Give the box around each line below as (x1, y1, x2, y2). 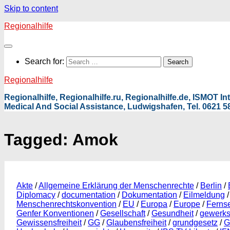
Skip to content (4, 4, 58, 13)
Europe (174, 199, 200, 208)
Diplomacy (16, 190, 55, 199)
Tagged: (4, 130, 72, 149)
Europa (141, 199, 167, 208)
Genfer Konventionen (16, 208, 94, 218)
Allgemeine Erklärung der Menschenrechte (39, 181, 194, 190)
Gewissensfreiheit (16, 218, 82, 227)
